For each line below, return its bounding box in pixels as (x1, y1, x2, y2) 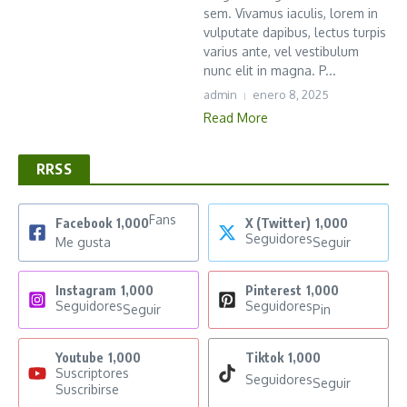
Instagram (55, 283, 116, 299)
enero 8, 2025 (253, 87, 329, 103)
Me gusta (55, 234, 111, 251)
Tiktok (245, 350, 283, 366)
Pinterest (245, 283, 302, 299)
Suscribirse (55, 382, 119, 398)
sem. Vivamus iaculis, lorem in (203, 5, 378, 22)
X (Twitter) (245, 215, 311, 232)
